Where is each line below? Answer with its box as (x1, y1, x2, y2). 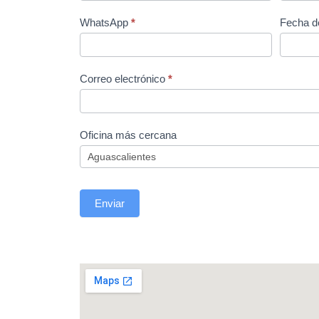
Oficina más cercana (80, 129, 179, 141)
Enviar (95, 197, 125, 209)
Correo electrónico (80, 73, 168, 85)
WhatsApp (80, 16, 131, 28)
